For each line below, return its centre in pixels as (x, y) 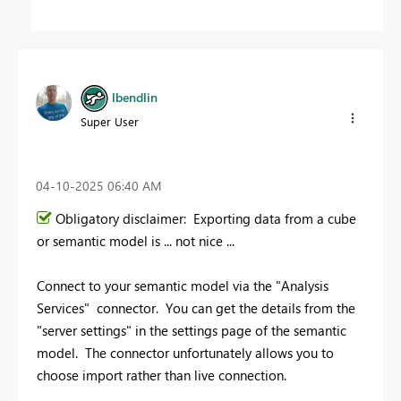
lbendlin (135, 98)
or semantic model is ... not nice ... (137, 240)
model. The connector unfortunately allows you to (185, 352)
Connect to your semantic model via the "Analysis (183, 285)
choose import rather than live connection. (162, 375)
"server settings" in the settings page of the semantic (192, 330)
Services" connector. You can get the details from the (196, 307)
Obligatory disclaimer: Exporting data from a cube (206, 218)
